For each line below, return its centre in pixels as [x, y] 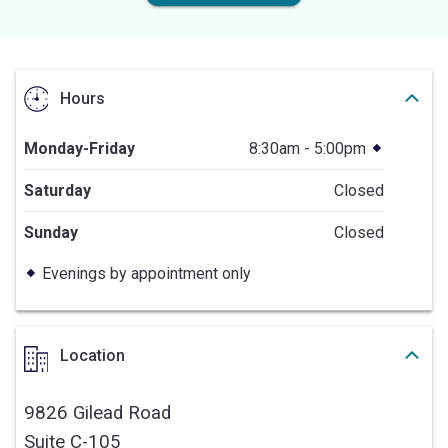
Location [92, 355]
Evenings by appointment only [146, 273]
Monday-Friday [79, 148]
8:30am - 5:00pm [308, 148]
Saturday [57, 190]
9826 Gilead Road [97, 412]
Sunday [51, 232]
